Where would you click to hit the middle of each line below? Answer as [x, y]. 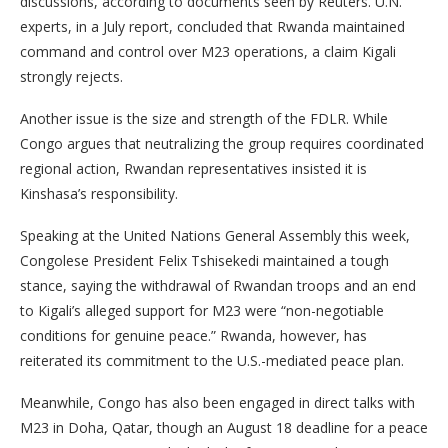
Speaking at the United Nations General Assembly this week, [215, 235]
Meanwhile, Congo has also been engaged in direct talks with [217, 402]
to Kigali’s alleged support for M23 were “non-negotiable [202, 310]
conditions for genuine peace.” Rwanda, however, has [193, 335]
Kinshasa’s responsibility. [99, 193]
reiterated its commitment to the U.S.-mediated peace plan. [212, 360]
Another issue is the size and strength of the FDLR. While [204, 118]
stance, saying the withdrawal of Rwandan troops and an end [218, 285]
